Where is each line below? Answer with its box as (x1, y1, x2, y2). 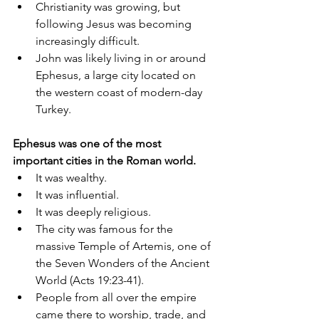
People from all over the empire (36, 291, 199, 305)
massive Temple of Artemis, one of (36, 239, 214, 253)
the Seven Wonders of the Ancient (36, 256, 212, 271)
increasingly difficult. (36, 34, 140, 48)
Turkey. (36, 103, 71, 117)
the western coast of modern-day (36, 85, 205, 100)
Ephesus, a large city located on (36, 68, 199, 83)
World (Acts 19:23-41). (36, 273, 144, 288)
